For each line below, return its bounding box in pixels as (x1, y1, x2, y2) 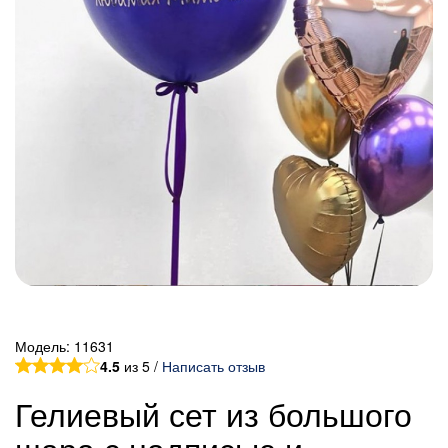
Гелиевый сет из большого (15, 389, 412, 436)
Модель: (15, 335, 74, 356)
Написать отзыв (162, 355, 265, 376)
